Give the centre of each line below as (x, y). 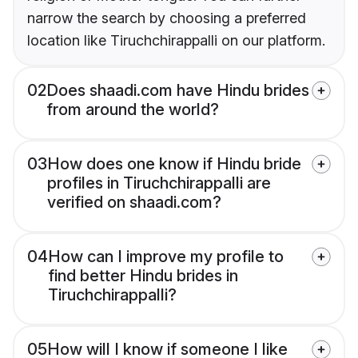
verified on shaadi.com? (134, 203)
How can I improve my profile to (166, 257)
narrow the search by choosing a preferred (167, 18)
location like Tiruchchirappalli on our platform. (176, 41)
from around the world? (133, 110)
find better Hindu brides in (143, 276)
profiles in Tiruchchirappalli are (159, 183)
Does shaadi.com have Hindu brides (178, 91)
